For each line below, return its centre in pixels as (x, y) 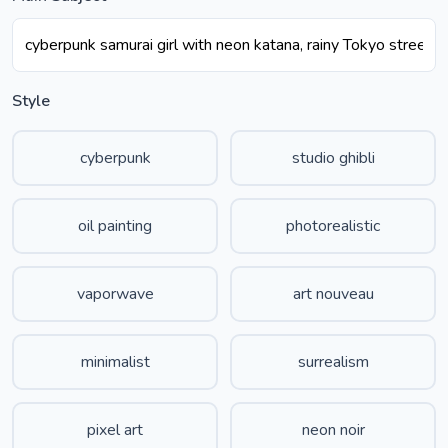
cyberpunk (115, 158)
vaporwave (115, 294)
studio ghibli (333, 158)
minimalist (115, 362)
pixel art (115, 430)
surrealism (333, 362)
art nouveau (333, 294)
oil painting (115, 226)
